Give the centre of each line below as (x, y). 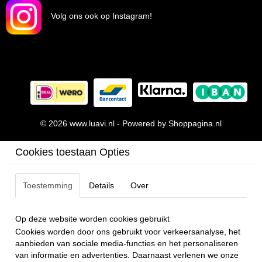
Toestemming (48, 185)
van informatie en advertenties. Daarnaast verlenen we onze (127, 255)
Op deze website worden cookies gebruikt (93, 218)
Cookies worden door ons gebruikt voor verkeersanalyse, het (128, 231)
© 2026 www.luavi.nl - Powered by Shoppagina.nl (131, 123)
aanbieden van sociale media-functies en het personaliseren (127, 243)
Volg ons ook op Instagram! (97, 15)
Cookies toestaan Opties (73, 152)
